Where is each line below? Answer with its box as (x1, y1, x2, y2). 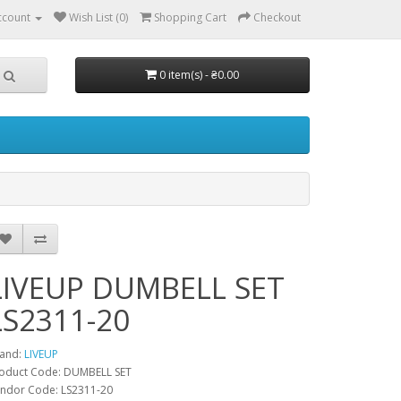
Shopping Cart (154, 10, 226, 25)
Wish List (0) (69, 10, 128, 25)
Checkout (253, 10, 301, 25)
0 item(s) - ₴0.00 (159, 67, 240, 82)
